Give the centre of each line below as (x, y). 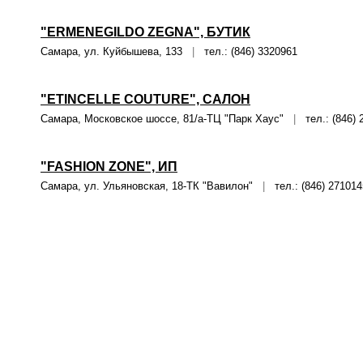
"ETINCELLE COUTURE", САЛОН (145, 99)
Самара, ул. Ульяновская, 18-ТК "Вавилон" (152, 186)
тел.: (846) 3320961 (246, 51)
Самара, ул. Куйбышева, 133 (116, 51)
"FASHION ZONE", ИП (109, 167)
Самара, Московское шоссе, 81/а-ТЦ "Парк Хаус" (167, 119)
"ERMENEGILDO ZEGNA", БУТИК (145, 32)
